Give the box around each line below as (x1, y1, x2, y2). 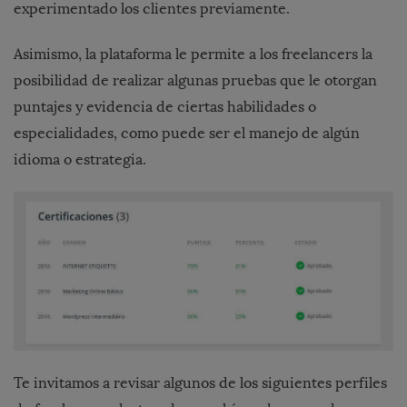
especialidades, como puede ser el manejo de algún (14, 124, 360, 142)
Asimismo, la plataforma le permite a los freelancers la (14, 45, 372, 63)
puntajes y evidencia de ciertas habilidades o (14, 97, 316, 115)
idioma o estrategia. (14, 150, 146, 168)
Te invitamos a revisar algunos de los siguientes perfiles (14, 373, 387, 392)
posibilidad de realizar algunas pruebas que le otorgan (14, 71, 377, 89)
